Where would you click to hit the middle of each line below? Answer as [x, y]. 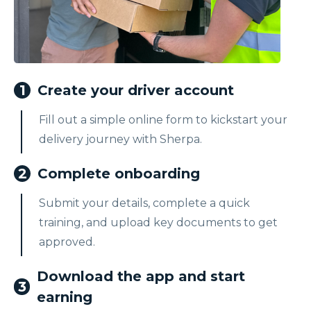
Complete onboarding [119, 173]
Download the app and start [141, 276]
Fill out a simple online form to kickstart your [163, 119]
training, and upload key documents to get [158, 222]
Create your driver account [136, 90]
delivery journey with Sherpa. [120, 139]
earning [65, 297]
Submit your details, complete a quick [144, 203]
